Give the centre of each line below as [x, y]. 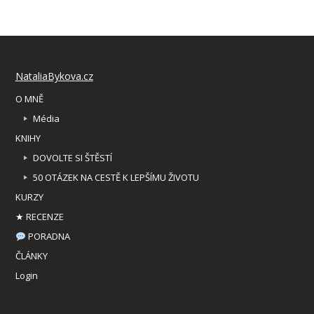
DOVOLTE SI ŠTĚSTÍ [73, 158]
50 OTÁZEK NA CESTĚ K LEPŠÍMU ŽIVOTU [116, 178]
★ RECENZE [40, 217]
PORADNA [48, 237]
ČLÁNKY [32, 256]
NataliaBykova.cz [54, 76]
